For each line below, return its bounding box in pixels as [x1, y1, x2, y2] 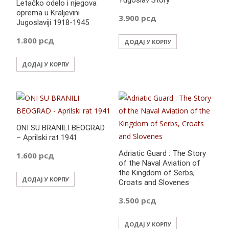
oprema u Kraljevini [16, 8, 80, 18]
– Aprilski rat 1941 [16, 133, 77, 143]
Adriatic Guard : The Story [118, 149, 206, 158]
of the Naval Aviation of [118, 158, 200, 168]
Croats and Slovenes [118, 178, 189, 188]
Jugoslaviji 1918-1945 [16, 18, 89, 28]
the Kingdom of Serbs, [118, 168, 195, 178]
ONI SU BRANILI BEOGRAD [16, 123, 105, 133]
